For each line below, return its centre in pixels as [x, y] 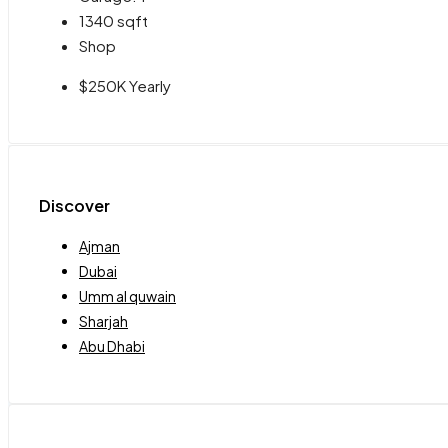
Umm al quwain [127, 296]
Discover [74, 205]
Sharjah [103, 321]
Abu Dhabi [112, 346]
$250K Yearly [125, 86]
